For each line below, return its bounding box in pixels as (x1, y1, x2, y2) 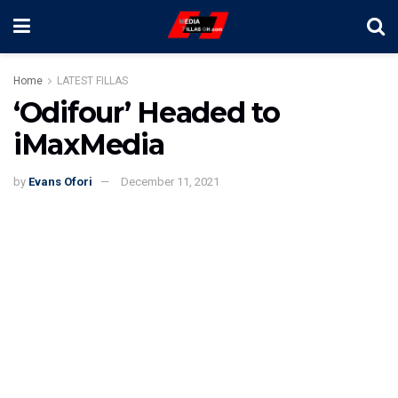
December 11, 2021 (121, 174, 219, 188)
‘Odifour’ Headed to (13, 95, 280, 130)
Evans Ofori (28, 174, 92, 188)
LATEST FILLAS (57, 75, 128, 87)
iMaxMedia (13, 127, 164, 162)
